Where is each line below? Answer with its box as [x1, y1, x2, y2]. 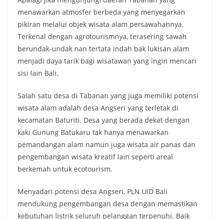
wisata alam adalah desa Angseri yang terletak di [18, 103, 178, 113]
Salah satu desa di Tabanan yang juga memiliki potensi [18, 91, 198, 101]
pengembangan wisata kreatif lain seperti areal [18, 152, 173, 162]
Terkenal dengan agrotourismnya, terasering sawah [18, 32, 187, 42]
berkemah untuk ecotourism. [18, 164, 112, 174]
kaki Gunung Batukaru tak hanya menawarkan [18, 128, 169, 137]
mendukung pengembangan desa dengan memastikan [18, 199, 197, 209]
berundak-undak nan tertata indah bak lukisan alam [18, 44, 189, 54]
